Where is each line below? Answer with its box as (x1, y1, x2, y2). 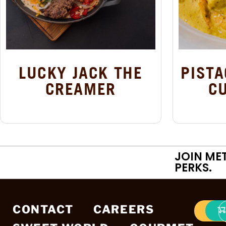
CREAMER (45, 79, 116, 99)
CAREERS (93, 203, 154, 216)
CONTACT (13, 203, 74, 216)
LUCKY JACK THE (19, 63, 143, 83)
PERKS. (175, 160, 212, 176)
